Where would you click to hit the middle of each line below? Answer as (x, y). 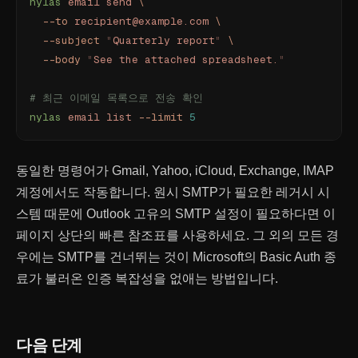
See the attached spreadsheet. (186, 60)
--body (55, 60)
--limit (157, 117)
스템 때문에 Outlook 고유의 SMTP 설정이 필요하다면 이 (176, 214)
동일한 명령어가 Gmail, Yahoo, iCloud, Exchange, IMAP (175, 171)
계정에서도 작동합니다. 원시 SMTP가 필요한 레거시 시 (173, 192)
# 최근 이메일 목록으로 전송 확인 (116, 98)
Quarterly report (164, 40)
